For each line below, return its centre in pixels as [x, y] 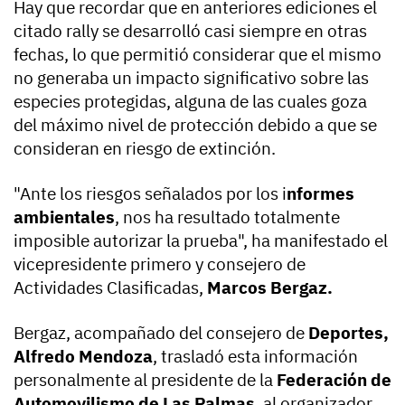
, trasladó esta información [255, 356]
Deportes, [347, 332]
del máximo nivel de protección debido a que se [195, 124]
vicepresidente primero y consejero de [160, 264]
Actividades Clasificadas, [110, 287]
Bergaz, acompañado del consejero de [159, 332]
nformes [320, 193]
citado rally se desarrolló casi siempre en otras [190, 30]
